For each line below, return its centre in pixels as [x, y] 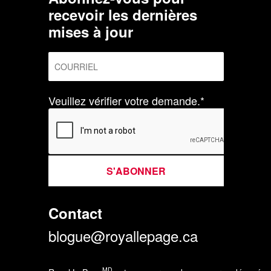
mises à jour [91, 31]
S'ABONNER [136, 171]
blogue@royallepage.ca [123, 235]
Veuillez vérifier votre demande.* [126, 100]
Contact [75, 213]
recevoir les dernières [123, 14]
